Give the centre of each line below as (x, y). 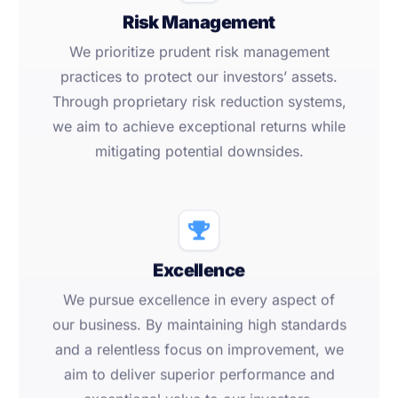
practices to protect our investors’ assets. (199, 77)
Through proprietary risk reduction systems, (199, 102)
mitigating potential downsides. (199, 151)
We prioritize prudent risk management (199, 52)
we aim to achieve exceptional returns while (199, 127)
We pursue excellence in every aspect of (199, 300)
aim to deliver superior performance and (199, 374)
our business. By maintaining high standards (199, 325)
